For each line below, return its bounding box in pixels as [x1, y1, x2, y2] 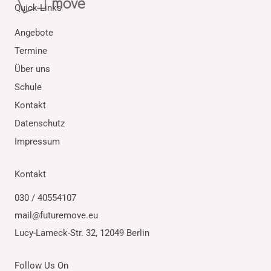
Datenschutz [14, 118, 65, 129]
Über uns [14, 64, 50, 75]
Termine [14, 45, 47, 57]
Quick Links [14, 2, 62, 13]
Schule [14, 82, 42, 93]
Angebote [14, 27, 53, 39]
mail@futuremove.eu [14, 210, 98, 221]
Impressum [14, 136, 60, 148]
